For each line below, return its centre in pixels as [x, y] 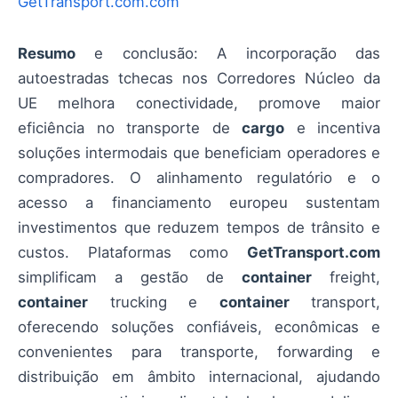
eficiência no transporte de [130, 128]
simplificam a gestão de [130, 278]
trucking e [154, 302]
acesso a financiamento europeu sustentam [199, 203]
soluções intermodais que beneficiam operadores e [199, 153]
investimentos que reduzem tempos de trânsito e [199, 228]
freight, [346, 278]
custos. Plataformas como [132, 253]
